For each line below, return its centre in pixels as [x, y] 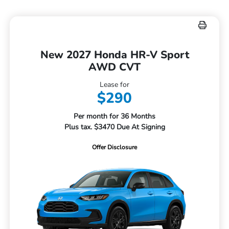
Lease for [114, 85]
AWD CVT [114, 67]
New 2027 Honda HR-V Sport [114, 55]
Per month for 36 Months [114, 117]
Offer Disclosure [114, 147]
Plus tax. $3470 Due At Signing [114, 127]
